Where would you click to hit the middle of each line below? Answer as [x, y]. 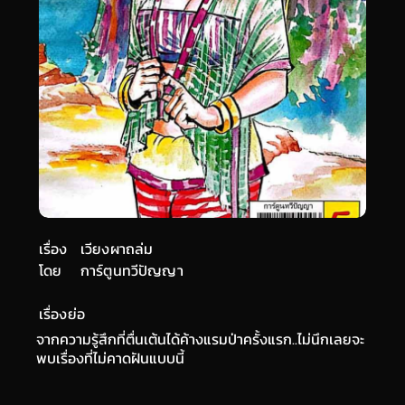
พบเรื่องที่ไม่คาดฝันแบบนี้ [110, 358]
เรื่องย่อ [62, 314]
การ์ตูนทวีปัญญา [132, 270]
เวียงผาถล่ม [117, 249]
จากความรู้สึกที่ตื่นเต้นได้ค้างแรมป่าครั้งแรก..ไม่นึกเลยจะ [200, 339]
